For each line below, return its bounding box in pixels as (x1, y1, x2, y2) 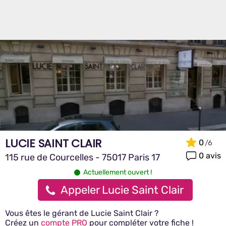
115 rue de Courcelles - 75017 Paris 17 (5, 152, 160, 163)
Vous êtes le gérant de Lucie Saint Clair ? (5, 208, 159, 218)
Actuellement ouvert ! (83, 168, 152, 177)
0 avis (199, 150, 221, 160)
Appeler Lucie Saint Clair (60, 183, 184, 197)
